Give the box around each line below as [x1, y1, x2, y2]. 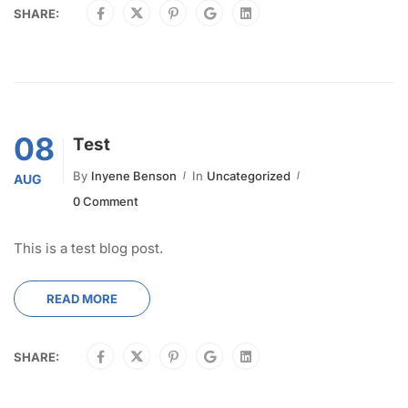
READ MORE [46, 291, 117, 307]
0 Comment [73, 194, 138, 209]
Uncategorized [207, 168, 291, 184]
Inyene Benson [91, 168, 177, 184]
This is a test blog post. [14, 240, 163, 258]
